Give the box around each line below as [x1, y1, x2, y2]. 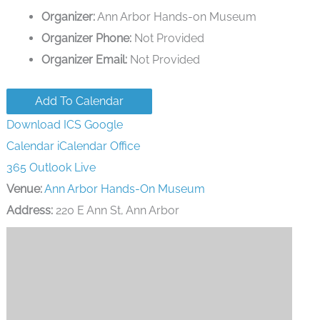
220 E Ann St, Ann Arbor [52, 203, 179, 217]
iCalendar [56, 139, 107, 153]
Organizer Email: [41, 53, 128, 67]
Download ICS [6, 117, 81, 131]
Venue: [6, 181, 42, 196]
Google [84, 117, 123, 131]
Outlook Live [29, 160, 96, 174]
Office [109, 139, 140, 153]
